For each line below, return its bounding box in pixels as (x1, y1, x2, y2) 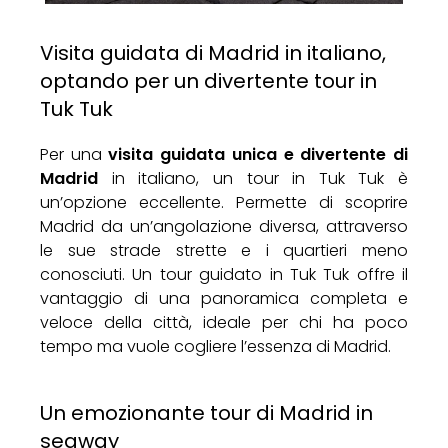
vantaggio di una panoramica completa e (40, 286, 408, 310)
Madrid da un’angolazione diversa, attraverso (40, 214, 408, 238)
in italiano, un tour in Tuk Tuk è (98, 166, 408, 190)
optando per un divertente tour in (40, 66, 377, 95)
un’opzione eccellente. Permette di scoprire (40, 190, 408, 214)
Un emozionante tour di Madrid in (40, 398, 373, 427)
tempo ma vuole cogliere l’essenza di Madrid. (40, 334, 391, 358)
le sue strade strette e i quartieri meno (40, 238, 408, 262)
